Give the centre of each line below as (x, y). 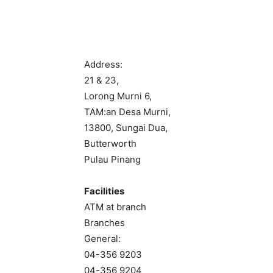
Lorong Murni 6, (118, 96)
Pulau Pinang (112, 159)
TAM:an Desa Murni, (127, 112)
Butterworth (110, 144)
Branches (105, 223)
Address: (103, 64)
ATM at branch (115, 207)
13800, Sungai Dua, (126, 128)
